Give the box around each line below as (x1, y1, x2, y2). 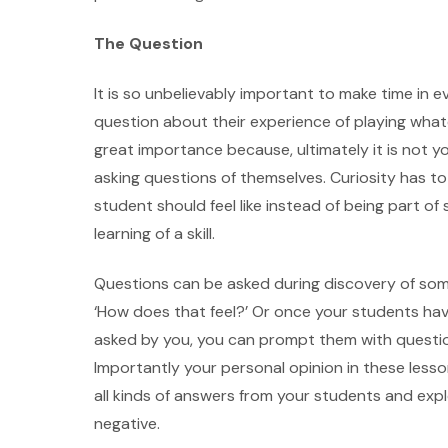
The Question (94, 33, 207, 55)
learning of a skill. (94, 223, 223, 245)
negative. (94, 413, 164, 435)
